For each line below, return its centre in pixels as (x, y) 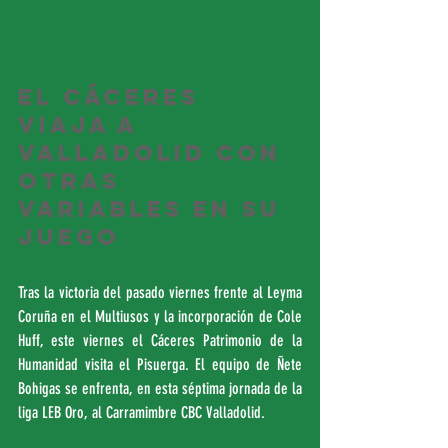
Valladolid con (154, 153)
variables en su (154, 209)
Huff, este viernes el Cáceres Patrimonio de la (160, 340)
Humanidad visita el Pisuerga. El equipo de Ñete (160, 364)
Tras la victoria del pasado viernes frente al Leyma (160, 292)
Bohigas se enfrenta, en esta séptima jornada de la (160, 388)
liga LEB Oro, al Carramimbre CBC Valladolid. (143, 412)
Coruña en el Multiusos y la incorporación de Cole (160, 316)
